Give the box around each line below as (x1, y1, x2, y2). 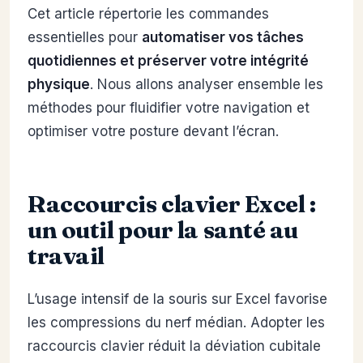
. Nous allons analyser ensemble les (90, 75, 323, 92)
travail (28, 240, 105, 270)
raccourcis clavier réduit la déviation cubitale (28, 337, 321, 354)
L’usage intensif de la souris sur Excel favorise (28, 290, 327, 307)
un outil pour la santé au (28, 214, 299, 244)
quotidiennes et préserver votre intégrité (28, 52, 309, 69)
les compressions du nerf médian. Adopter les (28, 314, 325, 331)
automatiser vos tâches (142, 28, 304, 45)
